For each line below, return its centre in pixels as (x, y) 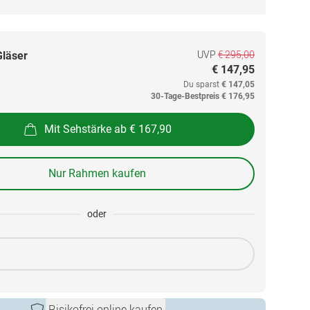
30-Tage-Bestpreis (185, 96)
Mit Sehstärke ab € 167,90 (108, 129)
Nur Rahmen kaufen (97, 173)
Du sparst (202, 84)
